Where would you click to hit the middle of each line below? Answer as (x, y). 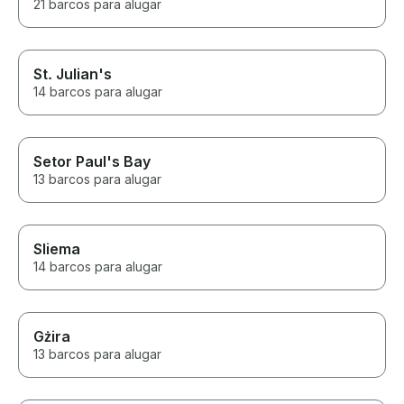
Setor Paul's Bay (92, 162)
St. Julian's (73, 74)
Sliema (57, 249)
